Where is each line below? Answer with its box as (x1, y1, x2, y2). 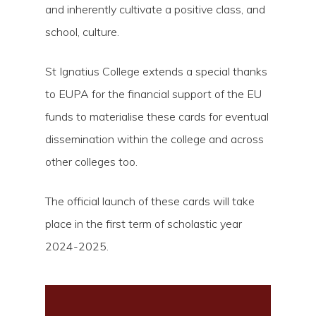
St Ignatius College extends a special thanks (45, 64, 267, 78)
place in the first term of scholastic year (45, 217, 242, 231)
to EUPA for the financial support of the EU (45, 87, 262, 101)
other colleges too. (45, 154, 138, 169)
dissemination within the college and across (45, 132, 264, 146)
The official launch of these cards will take (45, 194, 255, 208)
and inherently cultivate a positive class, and (45, 2, 265, 16)
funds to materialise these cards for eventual (45, 109, 269, 123)
